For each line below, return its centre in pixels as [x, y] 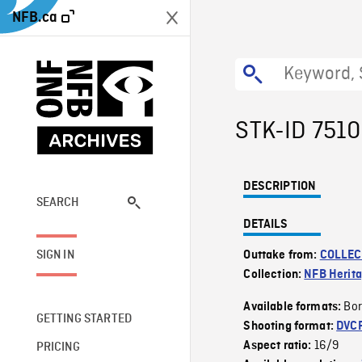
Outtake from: [282, 255]
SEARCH [58, 202]
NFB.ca [35, 17]
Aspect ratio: [279, 346]
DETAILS [266, 225]
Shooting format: [290, 326]
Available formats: [294, 307]
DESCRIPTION [280, 187]
